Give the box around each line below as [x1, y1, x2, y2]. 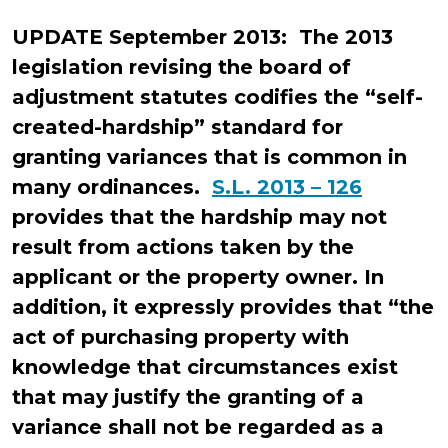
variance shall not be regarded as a [12, 415, 384, 439]
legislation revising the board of [12, 55, 351, 79]
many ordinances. [12, 175, 212, 199]
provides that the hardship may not [12, 205, 387, 229]
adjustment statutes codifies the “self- [12, 85, 423, 109]
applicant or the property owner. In [12, 265, 384, 289]
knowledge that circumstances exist [12, 355, 398, 379]
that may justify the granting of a [12, 385, 364, 409]
